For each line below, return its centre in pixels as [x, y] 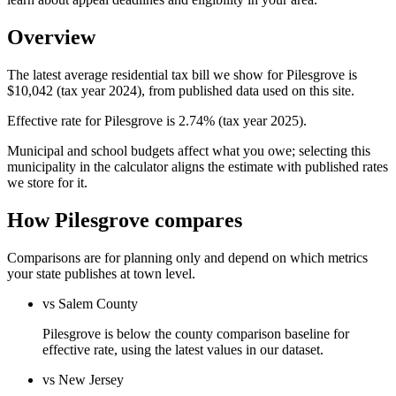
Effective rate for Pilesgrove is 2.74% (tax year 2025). [157, 120]
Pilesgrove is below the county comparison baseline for [196, 333]
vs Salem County [90, 303]
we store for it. [47, 182]
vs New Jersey [83, 379]
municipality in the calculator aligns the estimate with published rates [198, 166]
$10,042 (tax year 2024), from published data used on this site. [181, 90]
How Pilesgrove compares [125, 220]
